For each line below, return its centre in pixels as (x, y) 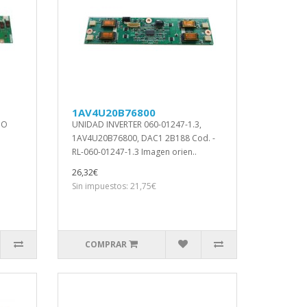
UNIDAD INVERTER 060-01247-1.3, (136, 124)
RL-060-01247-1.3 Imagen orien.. (134, 152)
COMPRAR (106, 244)
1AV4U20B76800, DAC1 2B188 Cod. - (143, 138)
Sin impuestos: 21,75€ (114, 186)
